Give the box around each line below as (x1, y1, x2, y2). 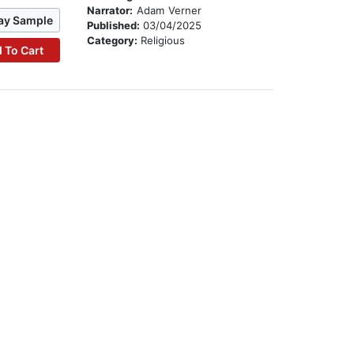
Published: (87, 19, 144, 32)
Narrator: (87, 4, 134, 17)
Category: (87, 34, 141, 47)
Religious (141, 34, 186, 47)
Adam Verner (133, 4, 202, 17)
